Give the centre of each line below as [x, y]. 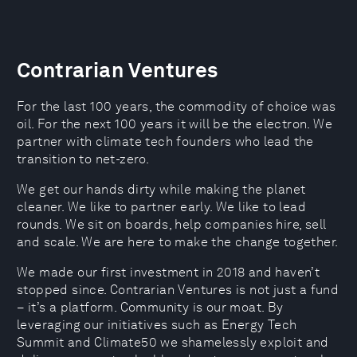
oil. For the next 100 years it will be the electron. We [175, 124]
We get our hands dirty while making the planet [161, 189]
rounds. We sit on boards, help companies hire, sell [172, 224]
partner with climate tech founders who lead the [165, 141]
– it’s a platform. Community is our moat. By [150, 307]
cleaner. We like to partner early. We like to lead [161, 207]
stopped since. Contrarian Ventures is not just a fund [178, 290]
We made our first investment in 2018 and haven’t [169, 272]
